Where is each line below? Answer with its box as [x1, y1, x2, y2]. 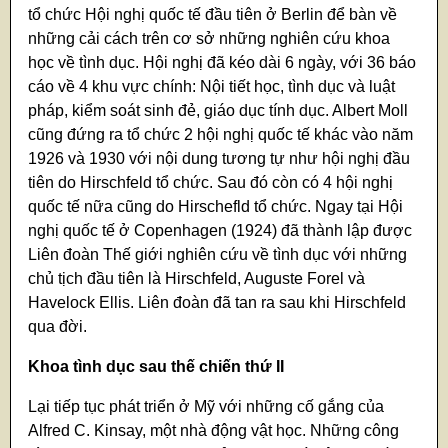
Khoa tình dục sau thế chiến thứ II [28, 358, 285, 376]
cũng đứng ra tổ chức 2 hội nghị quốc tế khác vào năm [28, 126, 414, 144]
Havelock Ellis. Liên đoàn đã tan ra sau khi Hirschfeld [28, 294, 407, 312]
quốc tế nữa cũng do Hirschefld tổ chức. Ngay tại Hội [28, 198, 404, 216]
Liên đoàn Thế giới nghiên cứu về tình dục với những [28, 246, 408, 264]
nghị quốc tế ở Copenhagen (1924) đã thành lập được [28, 222, 413, 240]
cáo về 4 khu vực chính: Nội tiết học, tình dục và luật [28, 78, 396, 96]
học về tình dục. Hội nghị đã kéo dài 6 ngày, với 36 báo [28, 54, 417, 72]
